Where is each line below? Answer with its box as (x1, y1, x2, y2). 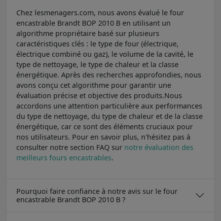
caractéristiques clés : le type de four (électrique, (16, 38, 179, 48)
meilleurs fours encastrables (16, 152, 111, 162)
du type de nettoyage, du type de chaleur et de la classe (16, 111, 203, 121)
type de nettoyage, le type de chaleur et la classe (16, 59, 179, 69)
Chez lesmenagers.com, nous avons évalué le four (16, 7, 184, 17)
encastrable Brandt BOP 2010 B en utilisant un (16, 18, 171, 28)
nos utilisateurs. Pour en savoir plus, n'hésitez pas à (16, 132, 190, 142)
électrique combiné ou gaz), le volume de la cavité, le (16, 49, 193, 59)
